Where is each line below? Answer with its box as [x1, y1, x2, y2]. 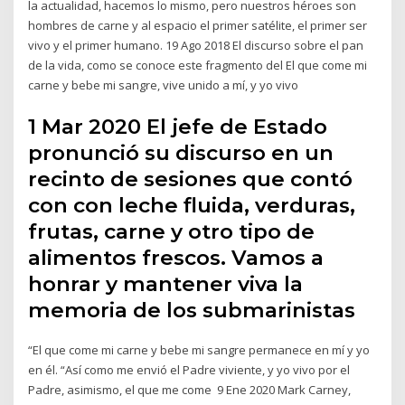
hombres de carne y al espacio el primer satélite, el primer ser [28, 17, 368, 34]
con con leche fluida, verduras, [28, 192, 356, 218]
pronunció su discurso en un [28, 139, 334, 165]
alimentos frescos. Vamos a [28, 244, 325, 270]
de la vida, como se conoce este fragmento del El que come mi [28, 57, 368, 74]
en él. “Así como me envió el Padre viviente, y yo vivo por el [28, 361, 351, 378]
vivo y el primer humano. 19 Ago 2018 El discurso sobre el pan [28, 37, 364, 54]
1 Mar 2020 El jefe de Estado [28, 113, 328, 139]
